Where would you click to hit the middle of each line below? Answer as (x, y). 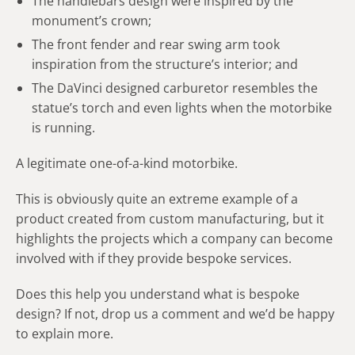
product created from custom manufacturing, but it (170, 218)
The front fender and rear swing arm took (156, 44)
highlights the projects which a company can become (174, 238)
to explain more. (65, 333)
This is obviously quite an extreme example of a (157, 198)
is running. (63, 127)
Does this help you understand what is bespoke (158, 294)
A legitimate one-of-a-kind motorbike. (127, 163)
